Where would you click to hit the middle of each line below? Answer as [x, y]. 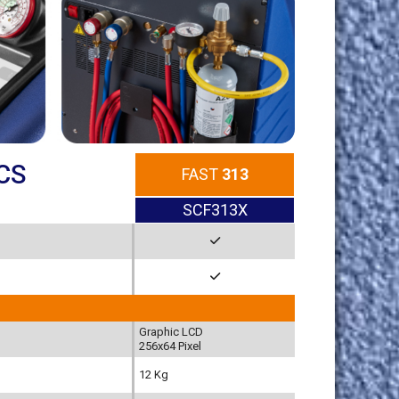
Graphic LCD [171, 331]
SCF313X [215, 210]
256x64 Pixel [170, 346]
